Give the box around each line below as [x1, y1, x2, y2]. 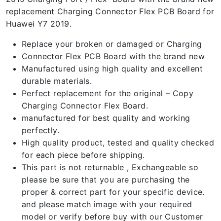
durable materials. [22, 76, 92, 86]
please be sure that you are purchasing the [22, 175, 190, 184]
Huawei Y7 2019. [6, 19, 72, 29]
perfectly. [22, 125, 60, 135]
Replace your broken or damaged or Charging [22, 39, 202, 49]
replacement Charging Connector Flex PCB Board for [6, 6, 215, 16]
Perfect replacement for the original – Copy [22, 88, 194, 98]
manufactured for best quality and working [22, 113, 190, 123]
